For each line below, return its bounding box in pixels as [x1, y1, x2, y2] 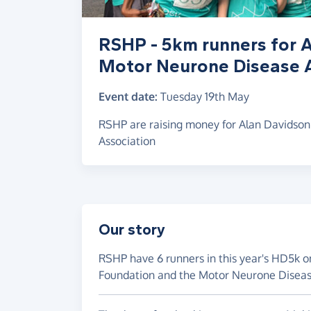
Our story [99, 221, 165, 239]
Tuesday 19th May [160, 89, 249, 103]
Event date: [99, 89, 158, 103]
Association [99, 133, 155, 148]
